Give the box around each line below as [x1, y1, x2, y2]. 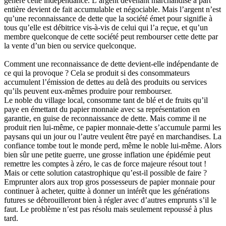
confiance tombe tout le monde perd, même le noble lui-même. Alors [4, 141, 221, 150]
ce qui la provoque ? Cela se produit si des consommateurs [4, 69, 190, 78]
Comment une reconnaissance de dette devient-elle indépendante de [4, 60, 218, 69]
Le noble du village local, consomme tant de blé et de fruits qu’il [4, 96, 208, 105]
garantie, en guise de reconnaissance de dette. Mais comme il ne [4, 114, 206, 123]
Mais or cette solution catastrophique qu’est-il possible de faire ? [4, 168, 207, 178]
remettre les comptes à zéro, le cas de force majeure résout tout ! [4, 159, 206, 168]
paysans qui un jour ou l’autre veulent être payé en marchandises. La [4, 132, 221, 141]
